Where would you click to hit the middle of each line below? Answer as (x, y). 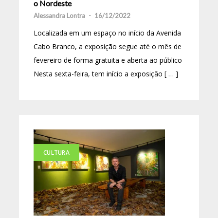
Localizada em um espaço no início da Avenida (107, 33)
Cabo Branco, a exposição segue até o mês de (108, 46)
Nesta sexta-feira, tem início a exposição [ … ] (106, 73)
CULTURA (56, 152)
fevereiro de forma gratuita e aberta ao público (108, 60)
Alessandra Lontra (59, 15)
